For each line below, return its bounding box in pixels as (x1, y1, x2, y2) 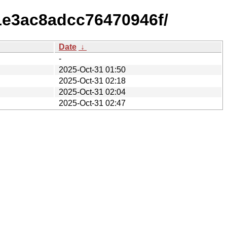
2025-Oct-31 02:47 (59, 98, 126, 107)
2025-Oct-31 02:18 (59, 76, 126, 85)
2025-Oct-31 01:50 (59, 65, 126, 74)
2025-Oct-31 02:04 (59, 87, 126, 96)
